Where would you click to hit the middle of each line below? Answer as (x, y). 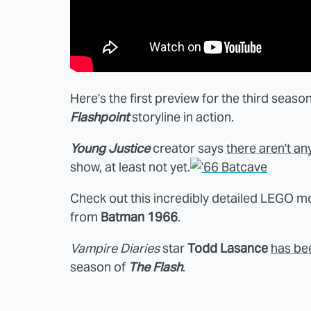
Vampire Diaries (115, 249)
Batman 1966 (139, 217)
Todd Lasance (228, 249)
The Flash (155, 267)
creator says (188, 149)
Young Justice (110, 149)
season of (99, 267)
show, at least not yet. (130, 167)
